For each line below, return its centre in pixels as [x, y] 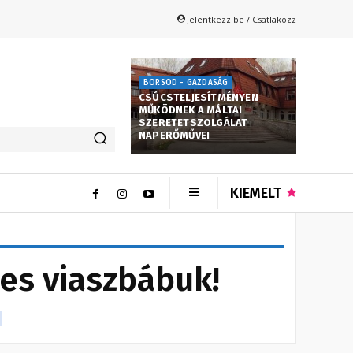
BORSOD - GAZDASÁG [186, 83]
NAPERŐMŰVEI [175, 136]
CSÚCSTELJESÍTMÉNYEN [199, 98]
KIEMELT [256, 193]
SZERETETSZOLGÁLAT [193, 123]
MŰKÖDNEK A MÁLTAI [191, 110]
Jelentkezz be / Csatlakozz [242, 19]
